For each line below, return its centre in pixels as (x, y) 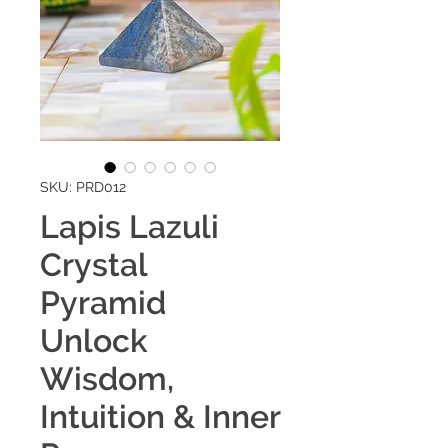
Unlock (94, 340)
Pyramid (103, 302)
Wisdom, (107, 378)
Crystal (93, 264)
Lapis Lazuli (129, 226)
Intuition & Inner (160, 416)
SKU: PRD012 (83, 186)
